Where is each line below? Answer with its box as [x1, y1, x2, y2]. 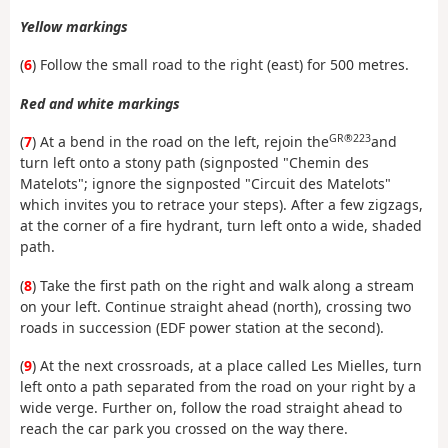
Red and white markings [20, 93, 180, 113]
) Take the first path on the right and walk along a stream [32, 275, 414, 295]
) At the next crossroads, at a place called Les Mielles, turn [32, 356, 422, 376]
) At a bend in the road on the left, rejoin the [32, 132, 329, 152]
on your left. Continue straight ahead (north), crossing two [20, 296, 411, 316]
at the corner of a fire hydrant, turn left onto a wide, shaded [20, 216, 422, 236]
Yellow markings [20, 16, 128, 36]
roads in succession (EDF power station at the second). [20, 317, 384, 337]
